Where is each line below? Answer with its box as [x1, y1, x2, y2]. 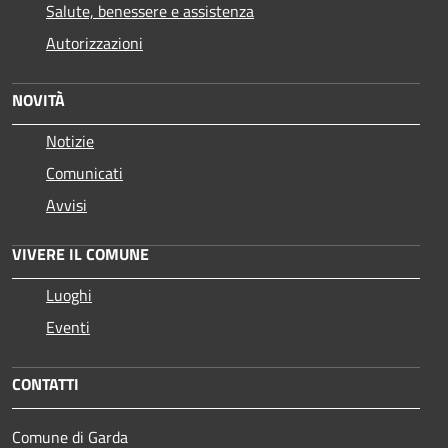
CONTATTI [12, 371, 79, 396]
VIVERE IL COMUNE [12, 241, 149, 266]
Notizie [46, 128, 94, 153]
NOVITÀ [12, 87, 65, 112]
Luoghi [46, 282, 92, 307]
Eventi [46, 314, 90, 339]
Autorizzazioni [46, 30, 143, 55]
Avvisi [46, 192, 87, 217]
